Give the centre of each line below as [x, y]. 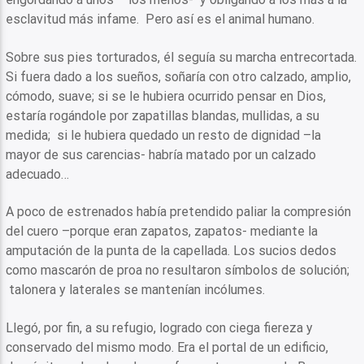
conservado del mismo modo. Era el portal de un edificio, [167, 347]
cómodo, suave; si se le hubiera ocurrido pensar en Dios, [166, 96]
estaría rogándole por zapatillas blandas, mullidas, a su [163, 115]
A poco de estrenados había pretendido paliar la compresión [179, 212]
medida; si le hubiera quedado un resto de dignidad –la [164, 135]
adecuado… [38, 174]
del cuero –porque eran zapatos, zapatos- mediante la [162, 232]
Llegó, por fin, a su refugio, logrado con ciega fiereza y [160, 327]
